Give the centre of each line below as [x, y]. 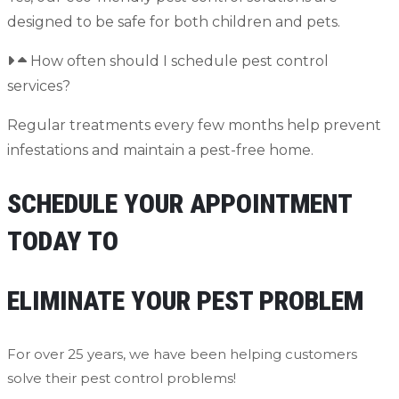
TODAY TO [63, 241]
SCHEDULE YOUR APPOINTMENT [179, 204]
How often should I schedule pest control [179, 61]
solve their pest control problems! [122, 379]
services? [39, 86]
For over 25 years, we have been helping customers [182, 354]
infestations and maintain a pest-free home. [160, 151]
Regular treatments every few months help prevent [194, 126]
